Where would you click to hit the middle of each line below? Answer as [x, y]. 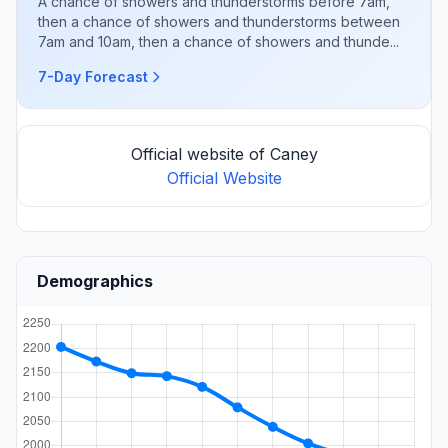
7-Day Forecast [93, 76]
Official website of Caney [224, 153]
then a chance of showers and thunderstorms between [219, 21]
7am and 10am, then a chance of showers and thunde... [218, 41]
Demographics [95, 280]
